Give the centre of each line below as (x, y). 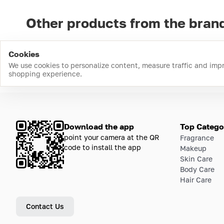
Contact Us (45, 206)
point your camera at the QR (112, 137)
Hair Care (196, 179)
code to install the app (102, 147)
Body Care (197, 169)
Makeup (193, 148)
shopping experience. (45, 73)
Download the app (99, 126)
